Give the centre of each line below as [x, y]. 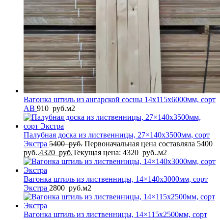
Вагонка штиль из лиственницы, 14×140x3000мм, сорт [116, 179]
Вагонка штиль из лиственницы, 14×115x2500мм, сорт [115, 215]
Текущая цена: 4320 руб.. [115, 153]
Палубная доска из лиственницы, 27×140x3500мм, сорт [117, 135]
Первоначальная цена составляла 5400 [150, 144]
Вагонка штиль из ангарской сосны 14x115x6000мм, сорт [120, 100]
